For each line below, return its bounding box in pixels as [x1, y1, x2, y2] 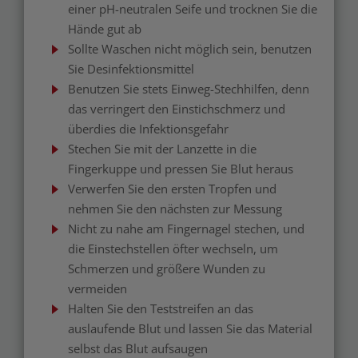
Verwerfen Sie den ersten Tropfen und [68, 181, 276, 197]
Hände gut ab [68, 21, 141, 37]
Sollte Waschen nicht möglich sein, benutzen [68, 41, 312, 57]
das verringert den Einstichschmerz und [68, 101, 285, 117]
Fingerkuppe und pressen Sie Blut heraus [68, 161, 293, 177]
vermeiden [68, 280, 127, 296]
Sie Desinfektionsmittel [68, 61, 194, 77]
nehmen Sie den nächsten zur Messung [68, 201, 282, 217]
